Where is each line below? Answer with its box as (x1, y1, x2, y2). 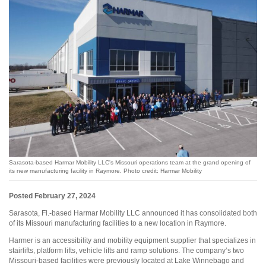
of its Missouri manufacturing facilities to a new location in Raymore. (9, 219, 226, 227)
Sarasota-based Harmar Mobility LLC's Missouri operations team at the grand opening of (9, 159, 251, 166)
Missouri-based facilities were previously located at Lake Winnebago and (9, 256, 244, 265)
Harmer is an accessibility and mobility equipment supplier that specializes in (9, 236, 256, 245)
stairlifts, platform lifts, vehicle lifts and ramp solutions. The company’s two (9, 246, 244, 255)
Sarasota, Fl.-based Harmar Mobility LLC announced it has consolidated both (9, 209, 257, 217)
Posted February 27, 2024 (9, 192, 96, 200)
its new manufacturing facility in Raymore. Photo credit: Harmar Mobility (9, 167, 202, 174)
